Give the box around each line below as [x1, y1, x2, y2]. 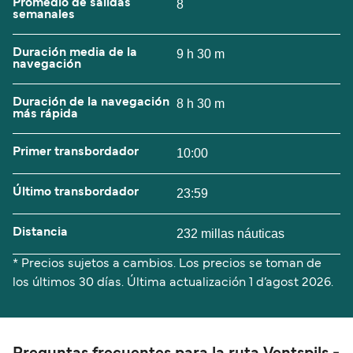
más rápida [13, 108, 78, 120]
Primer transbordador [13, 146, 139, 158]
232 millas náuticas [176, 226, 284, 240]
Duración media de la [13, 46, 137, 58]
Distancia [13, 226, 68, 238]
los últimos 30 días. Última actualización [13, 277, 249, 288]
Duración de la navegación [13, 96, 169, 108]
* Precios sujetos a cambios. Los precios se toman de [13, 258, 321, 269]
